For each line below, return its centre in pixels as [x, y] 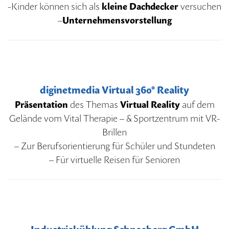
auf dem [197, 104]
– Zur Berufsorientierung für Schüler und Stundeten [114, 146]
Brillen [114, 132]
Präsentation [41, 104]
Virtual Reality [150, 104]
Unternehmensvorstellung [117, 20]
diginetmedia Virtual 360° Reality [114, 90]
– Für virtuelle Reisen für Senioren [114, 159]
